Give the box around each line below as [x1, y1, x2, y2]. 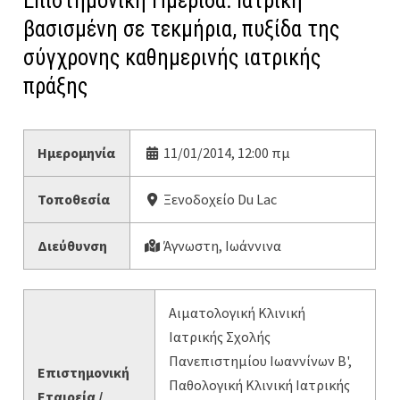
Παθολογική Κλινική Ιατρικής [169, 376, 351, 395]
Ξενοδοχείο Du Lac [160, 189, 277, 208]
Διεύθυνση [37, 236, 108, 254]
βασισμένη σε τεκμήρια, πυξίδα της [23, 15, 340, 42]
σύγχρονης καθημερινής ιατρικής [23, 44, 321, 71]
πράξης [23, 72, 88, 99]
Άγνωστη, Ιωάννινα [160, 236, 281, 254]
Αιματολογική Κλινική [169, 304, 306, 322]
